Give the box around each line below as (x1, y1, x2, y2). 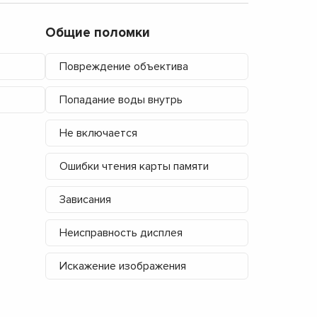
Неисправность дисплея (59, 225, 183, 240)
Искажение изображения (59, 258, 186, 273)
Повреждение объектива (59, 59, 188, 74)
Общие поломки (45, 24, 150, 41)
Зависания (59, 192, 111, 207)
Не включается (59, 125, 137, 140)
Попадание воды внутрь (59, 92, 183, 107)
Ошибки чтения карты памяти (59, 158, 209, 173)
